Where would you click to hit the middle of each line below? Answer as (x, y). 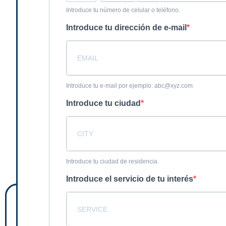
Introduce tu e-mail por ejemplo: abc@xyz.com (129, 86)
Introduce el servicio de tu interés (130, 179)
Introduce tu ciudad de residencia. (112, 162)
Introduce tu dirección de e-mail (126, 28)
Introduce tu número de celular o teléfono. (123, 10)
